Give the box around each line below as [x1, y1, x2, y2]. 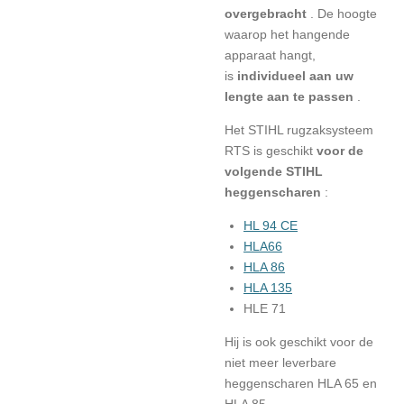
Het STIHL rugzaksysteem [225, 123, 373, 137]
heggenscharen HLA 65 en [225, 376, 377, 390]
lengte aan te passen [225, 89, 353, 104]
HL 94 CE [243, 218, 298, 233]
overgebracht [225, 6, 307, 21]
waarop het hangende [225, 27, 350, 41]
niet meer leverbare [225, 355, 336, 370]
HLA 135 [243, 280, 292, 295]
